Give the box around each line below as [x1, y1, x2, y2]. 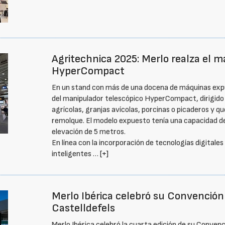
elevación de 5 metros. [52, 127, 126, 137]
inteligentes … [52, 149, 100, 159]
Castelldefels [52, 201, 116, 215]
